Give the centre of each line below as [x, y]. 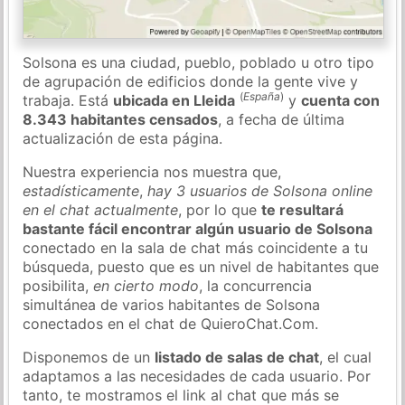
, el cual [346, 357]
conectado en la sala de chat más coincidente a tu [196, 247]
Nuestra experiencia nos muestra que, [152, 171]
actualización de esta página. [123, 138]
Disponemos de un [89, 357]
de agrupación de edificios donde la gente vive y [191, 81]
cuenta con [341, 100]
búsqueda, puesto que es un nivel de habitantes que [201, 266]
